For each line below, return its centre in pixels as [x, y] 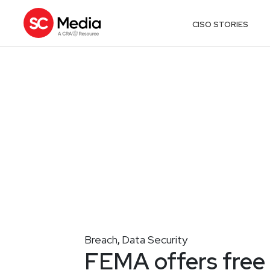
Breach [101, 239]
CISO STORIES [221, 24]
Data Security [155, 239]
